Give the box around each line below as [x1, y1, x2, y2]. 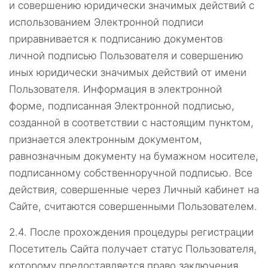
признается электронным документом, [9, 133, 202, 145]
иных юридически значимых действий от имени [9, 66, 246, 78]
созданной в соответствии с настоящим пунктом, [9, 117, 254, 129]
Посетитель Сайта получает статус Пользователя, [9, 243, 257, 255]
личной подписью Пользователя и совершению [9, 50, 243, 62]
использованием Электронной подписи [9, 16, 203, 28]
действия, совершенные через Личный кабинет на [9, 184, 259, 196]
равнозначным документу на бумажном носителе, [9, 150, 258, 162]
